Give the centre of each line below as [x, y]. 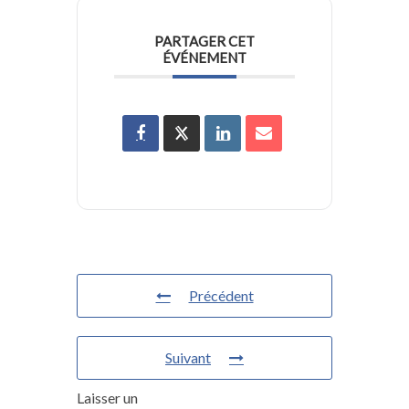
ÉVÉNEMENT [204, 58]
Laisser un [107, 398]
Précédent [221, 296]
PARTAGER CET [204, 42]
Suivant [188, 358]
